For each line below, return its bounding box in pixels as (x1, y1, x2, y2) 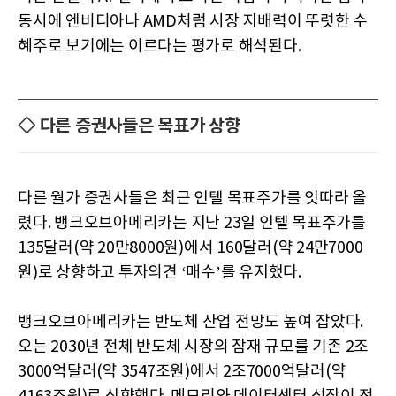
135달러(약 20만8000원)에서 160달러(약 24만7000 (18, 238, 363, 257)
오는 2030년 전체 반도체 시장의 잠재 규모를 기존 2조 (18, 337, 369, 356)
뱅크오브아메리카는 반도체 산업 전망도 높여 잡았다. (18, 312, 363, 331)
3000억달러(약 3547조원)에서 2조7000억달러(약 (18, 362, 346, 381)
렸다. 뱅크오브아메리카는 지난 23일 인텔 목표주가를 (18, 213, 366, 232)
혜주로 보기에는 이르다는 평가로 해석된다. (18, 36, 301, 56)
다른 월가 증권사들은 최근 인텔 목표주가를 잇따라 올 (18, 188, 367, 208)
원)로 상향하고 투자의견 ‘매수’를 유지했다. (18, 263, 301, 282)
